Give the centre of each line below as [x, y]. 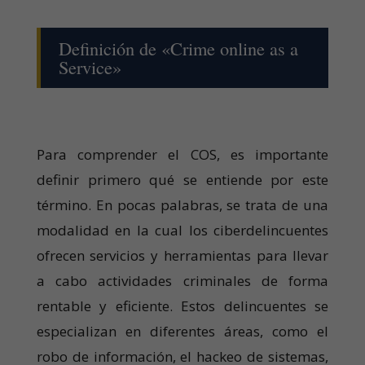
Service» [90, 67]
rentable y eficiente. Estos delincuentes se [182, 306]
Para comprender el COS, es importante [182, 154]
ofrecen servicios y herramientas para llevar [182, 255]
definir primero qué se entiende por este [182, 179]
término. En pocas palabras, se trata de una [182, 204]
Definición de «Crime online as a [178, 48]
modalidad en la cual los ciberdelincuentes [182, 230]
